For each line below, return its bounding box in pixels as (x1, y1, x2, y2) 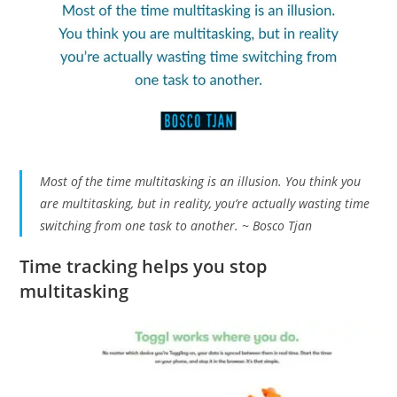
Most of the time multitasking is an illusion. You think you (40, 172, 362, 190)
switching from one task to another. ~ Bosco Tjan (40, 216, 313, 234)
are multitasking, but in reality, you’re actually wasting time (40, 194, 370, 212)
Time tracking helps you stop (19, 253, 268, 278)
